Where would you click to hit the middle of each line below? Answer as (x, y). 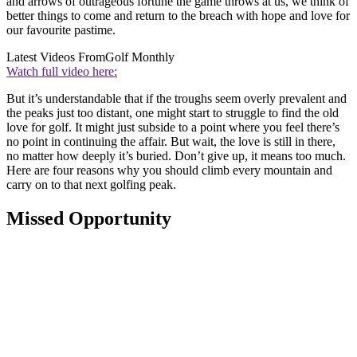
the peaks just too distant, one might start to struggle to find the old (173, 113)
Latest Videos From (56, 57)
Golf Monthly (140, 57)
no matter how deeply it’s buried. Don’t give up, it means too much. (176, 156)
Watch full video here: (62, 72)
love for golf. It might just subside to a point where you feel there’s (173, 127)
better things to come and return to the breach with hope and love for (178, 16)
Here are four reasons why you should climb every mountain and (169, 171)
